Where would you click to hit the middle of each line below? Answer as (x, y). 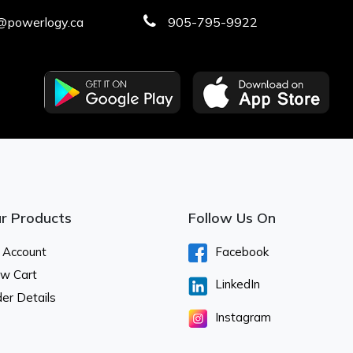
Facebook (242, 252)
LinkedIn (237, 284)
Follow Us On (232, 218)
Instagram (243, 317)
